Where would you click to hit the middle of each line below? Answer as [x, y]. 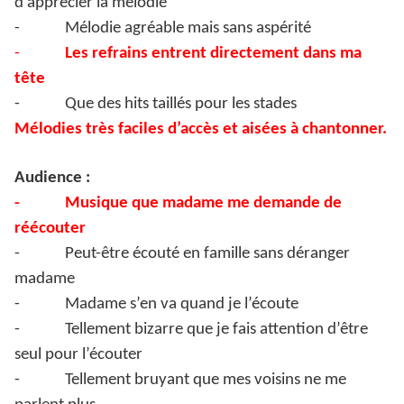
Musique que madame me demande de [203, 204]
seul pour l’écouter [78, 355]
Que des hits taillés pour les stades [181, 105]
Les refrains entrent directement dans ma [213, 54]
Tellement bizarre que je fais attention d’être [216, 330]
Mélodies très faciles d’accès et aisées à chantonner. [201, 130]
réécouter [50, 229]
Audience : [52, 179]
